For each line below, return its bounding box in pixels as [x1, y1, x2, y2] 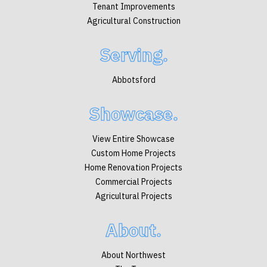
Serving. [99, 43, 168, 66]
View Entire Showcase [92, 133, 175, 144]
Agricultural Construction [86, 15, 181, 26]
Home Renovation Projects [85, 162, 182, 173]
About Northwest [101, 250, 166, 260]
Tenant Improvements [92, 1, 175, 12]
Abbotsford [111, 74, 156, 85]
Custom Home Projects [91, 148, 176, 159]
